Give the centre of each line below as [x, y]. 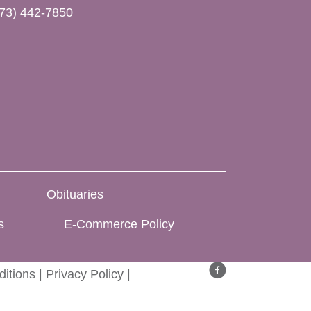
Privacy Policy [85, 274]
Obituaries [75, 194]
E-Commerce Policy [119, 224]
